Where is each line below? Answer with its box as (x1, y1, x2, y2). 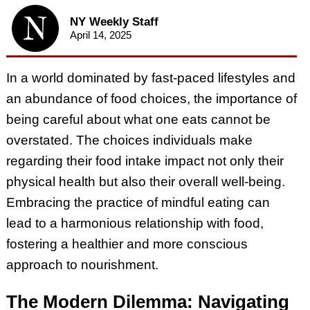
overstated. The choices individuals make (6, 133, 253, 148)
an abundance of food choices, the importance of (6, 91, 297, 107)
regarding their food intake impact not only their (6, 154, 284, 169)
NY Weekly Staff (69, 15, 158, 29)
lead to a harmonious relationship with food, (6, 216, 264, 231)
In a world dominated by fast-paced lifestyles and (6, 71, 295, 86)
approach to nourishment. (6, 257, 158, 273)
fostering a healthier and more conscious (6, 237, 248, 252)
